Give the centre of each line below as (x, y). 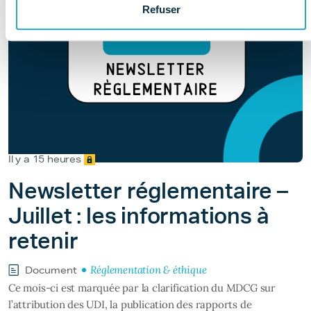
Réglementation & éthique (149, 269)
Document (51, 270)
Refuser (161, 10)
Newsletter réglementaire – (148, 191)
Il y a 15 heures (45, 159)
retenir (43, 241)
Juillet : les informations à (139, 216)
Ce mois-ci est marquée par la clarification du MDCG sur (142, 287)
